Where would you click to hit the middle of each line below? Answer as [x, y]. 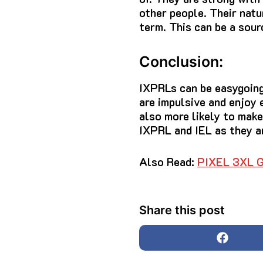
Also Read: [168, 162]
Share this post [182, 210]
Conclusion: [181, 62]
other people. [173, 13]
